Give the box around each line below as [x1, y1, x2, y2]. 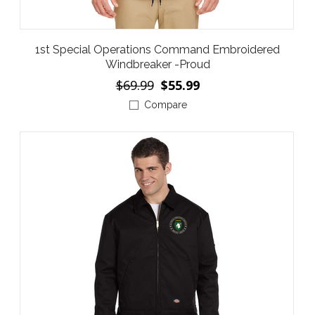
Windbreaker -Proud [105, 58, 210, 71]
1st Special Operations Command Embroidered [35, 43, 280, 56]
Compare [143, 99, 187, 110]
